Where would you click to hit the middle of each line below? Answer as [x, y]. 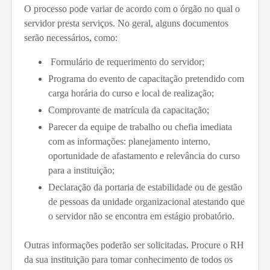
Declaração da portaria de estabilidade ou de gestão [145, 187]
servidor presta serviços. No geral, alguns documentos [126, 23]
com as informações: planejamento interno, [129, 141]
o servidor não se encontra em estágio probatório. [141, 216]
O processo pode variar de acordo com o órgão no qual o [132, 8]
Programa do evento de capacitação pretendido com [146, 78]
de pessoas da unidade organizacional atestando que [146, 201]
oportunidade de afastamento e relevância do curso [144, 155]
